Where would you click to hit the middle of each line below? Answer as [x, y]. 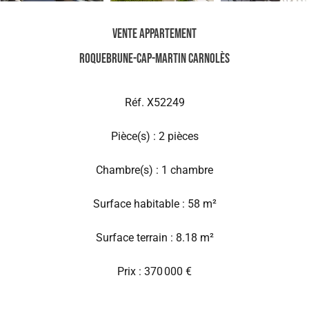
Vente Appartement [154, 34]
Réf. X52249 [154, 102]
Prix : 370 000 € [154, 271]
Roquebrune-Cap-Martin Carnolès [154, 59]
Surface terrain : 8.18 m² [154, 238]
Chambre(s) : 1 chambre [154, 170]
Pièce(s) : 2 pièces [154, 136]
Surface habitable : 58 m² [154, 204]
